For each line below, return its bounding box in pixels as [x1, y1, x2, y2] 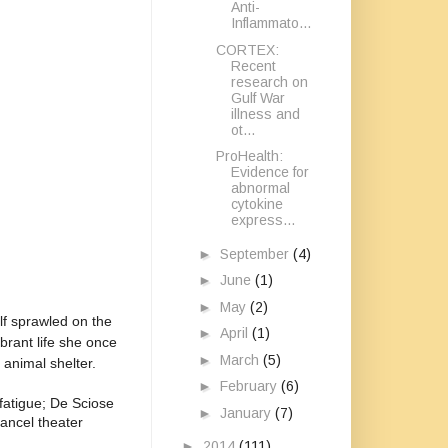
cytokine [230, 196, 283, 212]
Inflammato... [230, 15, 311, 31]
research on [230, 73, 308, 90]
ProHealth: [215, 148, 283, 164]
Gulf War [230, 89, 285, 106]
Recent [230, 57, 276, 74]
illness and [230, 105, 300, 122]
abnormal [230, 180, 290, 196]
